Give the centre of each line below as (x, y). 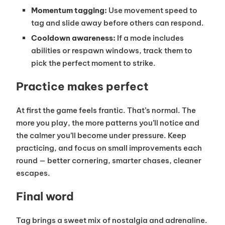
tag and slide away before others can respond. (117, 23)
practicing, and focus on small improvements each (109, 148)
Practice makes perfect (82, 87)
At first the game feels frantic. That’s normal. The (106, 110)
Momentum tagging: (69, 11)
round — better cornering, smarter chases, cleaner (108, 161)
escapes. (33, 173)
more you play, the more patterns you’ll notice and (107, 123)
